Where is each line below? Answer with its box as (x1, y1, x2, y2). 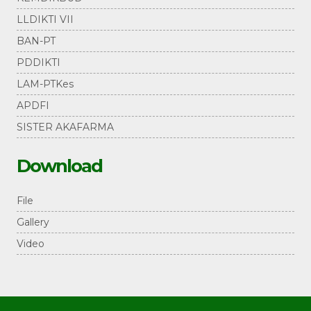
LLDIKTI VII (17, 13, 74, 26)
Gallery (17, 216, 49, 229)
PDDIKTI (17, 56, 60, 69)
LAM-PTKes (17, 78, 74, 91)
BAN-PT (17, 35, 56, 48)
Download (17, 155, 102, 178)
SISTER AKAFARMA (17, 121, 114, 134)
